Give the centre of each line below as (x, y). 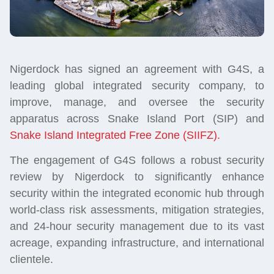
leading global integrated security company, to (137, 85)
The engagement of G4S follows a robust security (137, 161)
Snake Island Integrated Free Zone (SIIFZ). (115, 135)
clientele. (31, 260)
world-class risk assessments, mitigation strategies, (137, 210)
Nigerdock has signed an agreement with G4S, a (137, 69)
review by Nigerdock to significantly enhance (137, 177)
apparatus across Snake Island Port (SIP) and (137, 118)
